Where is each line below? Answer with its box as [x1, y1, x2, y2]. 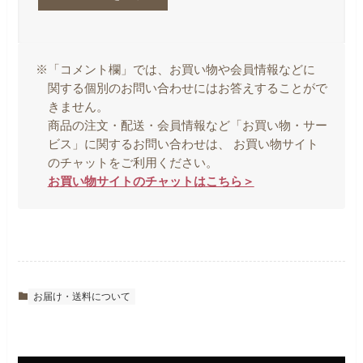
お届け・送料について [33, 290, 131, 302]
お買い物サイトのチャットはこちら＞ [47, 175, 254, 188]
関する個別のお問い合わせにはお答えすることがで [47, 82, 327, 95]
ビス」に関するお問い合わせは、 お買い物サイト [47, 138, 318, 151]
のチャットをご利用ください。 [47, 156, 218, 169]
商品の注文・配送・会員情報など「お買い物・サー [47, 119, 327, 132]
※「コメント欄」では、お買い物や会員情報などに [36, 63, 316, 76]
